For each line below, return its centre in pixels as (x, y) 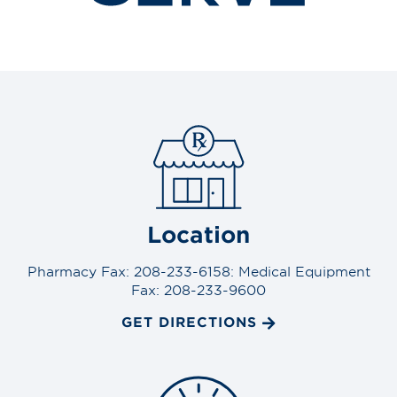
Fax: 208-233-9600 (198, 290)
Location (198, 234)
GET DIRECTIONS (189, 322)
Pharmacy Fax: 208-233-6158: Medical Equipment (198, 271)
